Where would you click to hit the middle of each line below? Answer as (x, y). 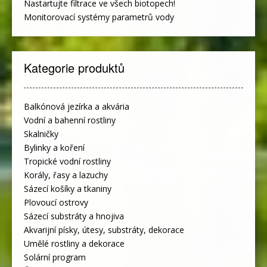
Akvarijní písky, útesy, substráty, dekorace (104, 230)
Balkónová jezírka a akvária (77, 107)
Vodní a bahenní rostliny (70, 120)
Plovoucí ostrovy (56, 203)
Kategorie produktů (74, 68)
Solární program (55, 257)
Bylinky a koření (54, 148)
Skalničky (41, 134)
